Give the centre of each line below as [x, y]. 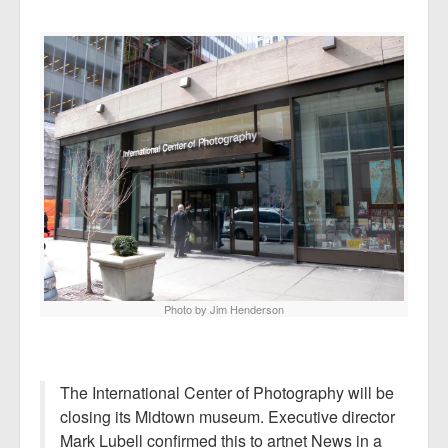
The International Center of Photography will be [227, 392]
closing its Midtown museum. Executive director [227, 416]
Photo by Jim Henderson [224, 308]
